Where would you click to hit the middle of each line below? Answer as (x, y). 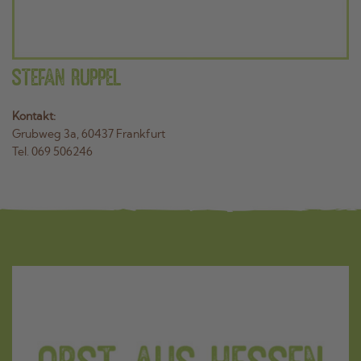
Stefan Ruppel (67, 80)
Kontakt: (34, 117)
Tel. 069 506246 (52, 153)
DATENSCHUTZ (316, 220)
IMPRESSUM (309, 240)
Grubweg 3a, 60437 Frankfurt (89, 135)
